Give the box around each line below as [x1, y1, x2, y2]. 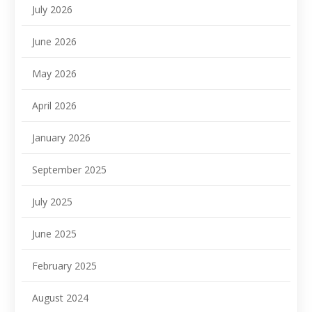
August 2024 [32, 291, 88, 305]
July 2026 [32, 3, 72, 17]
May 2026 [32, 67, 77, 81]
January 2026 [32, 131, 91, 145]
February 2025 [32, 259, 97, 273]
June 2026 [32, 35, 77, 49]
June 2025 [32, 227, 77, 241]
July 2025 [32, 195, 72, 209]
